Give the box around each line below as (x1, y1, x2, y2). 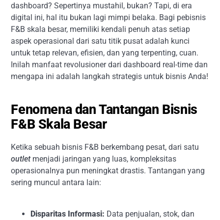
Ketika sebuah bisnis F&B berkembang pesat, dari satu (11, 142, 199, 152)
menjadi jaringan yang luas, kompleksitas (30, 154, 177, 164)
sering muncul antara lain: (11, 178, 102, 187)
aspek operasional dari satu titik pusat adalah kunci (11, 36, 190, 46)
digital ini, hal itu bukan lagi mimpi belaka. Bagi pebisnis (11, 13, 206, 22)
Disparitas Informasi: (30, 209, 105, 219)
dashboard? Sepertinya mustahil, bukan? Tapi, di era (11, 1, 192, 10)
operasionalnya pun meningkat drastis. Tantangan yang (11, 166, 205, 175)
